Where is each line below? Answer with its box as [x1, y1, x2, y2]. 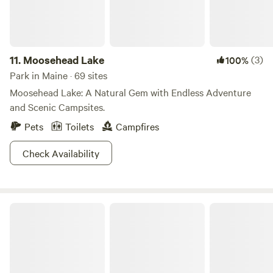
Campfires [116, 119, 159, 133]
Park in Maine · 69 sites [10, 68, 107, 82]
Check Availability [23, 146, 99, 160]
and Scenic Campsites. [10, 100, 105, 113]
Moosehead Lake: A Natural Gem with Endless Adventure [10, 85, 251, 99]
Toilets [65, 119, 94, 133]
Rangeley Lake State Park [9, 201, 105, 213]
